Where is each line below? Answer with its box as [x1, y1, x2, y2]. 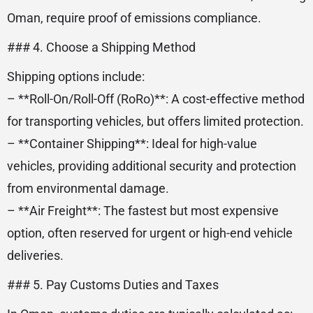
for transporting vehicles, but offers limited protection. [7, 114, 304, 129]
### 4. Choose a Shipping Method [7, 40, 196, 54]
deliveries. [7, 248, 64, 263]
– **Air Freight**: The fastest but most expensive [7, 203, 279, 218]
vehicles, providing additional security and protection [7, 159, 296, 173]
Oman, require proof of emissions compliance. [7, 10, 261, 25]
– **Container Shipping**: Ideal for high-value [7, 136, 257, 151]
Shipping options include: [7, 69, 145, 84]
